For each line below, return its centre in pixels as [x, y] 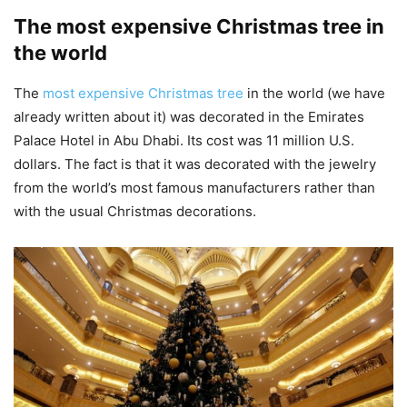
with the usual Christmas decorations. [135, 211]
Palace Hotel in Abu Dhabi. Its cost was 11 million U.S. [184, 140]
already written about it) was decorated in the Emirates [189, 117]
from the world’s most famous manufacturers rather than [194, 188]
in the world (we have [314, 93]
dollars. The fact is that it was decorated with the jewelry [195, 164]
